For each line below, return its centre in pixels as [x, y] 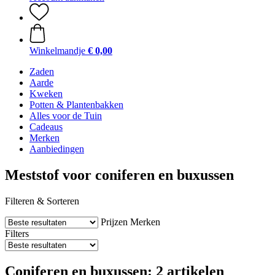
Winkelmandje [57, 51]
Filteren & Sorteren [42, 201]
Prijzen [114, 222]
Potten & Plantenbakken [76, 105]
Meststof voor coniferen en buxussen [119, 175]
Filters [17, 233]
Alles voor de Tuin [66, 116]
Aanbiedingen [57, 149]
